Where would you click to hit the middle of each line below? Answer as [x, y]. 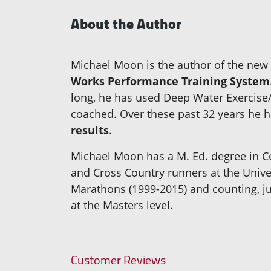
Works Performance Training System [170, 81]
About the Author [126, 24]
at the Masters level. [122, 205]
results [90, 130]
